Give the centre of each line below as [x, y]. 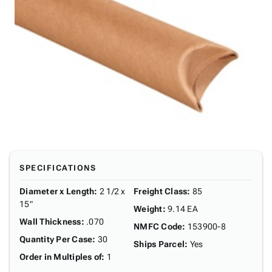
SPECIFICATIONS [58, 168]
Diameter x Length [57, 191]
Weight [148, 209]
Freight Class [161, 191]
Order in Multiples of [61, 257]
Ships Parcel [159, 244]
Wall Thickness [50, 222]
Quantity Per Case [56, 239]
